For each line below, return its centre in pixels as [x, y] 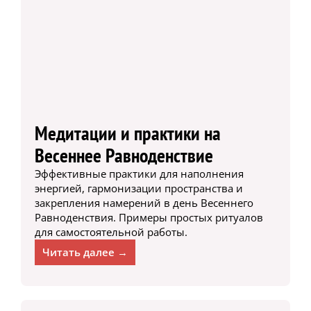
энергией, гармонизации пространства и [138, 188]
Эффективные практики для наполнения [139, 173]
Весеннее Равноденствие [124, 155]
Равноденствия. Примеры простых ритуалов [149, 217]
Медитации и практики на [127, 133]
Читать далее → [85, 252]
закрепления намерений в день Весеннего [144, 202]
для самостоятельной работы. [111, 232]
